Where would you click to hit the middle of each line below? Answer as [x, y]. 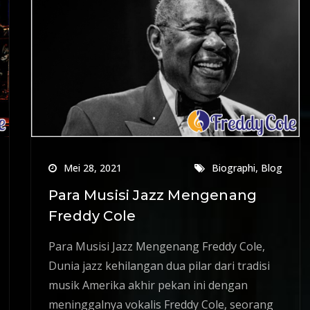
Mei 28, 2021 [93, 167]
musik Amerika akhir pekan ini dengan [148, 285]
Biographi [234, 167]
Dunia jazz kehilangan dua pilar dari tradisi [159, 265]
